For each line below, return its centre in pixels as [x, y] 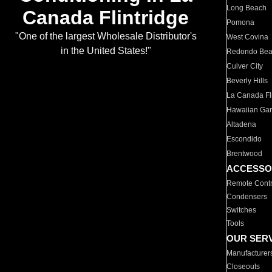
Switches [242, 210]
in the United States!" [106, 51]
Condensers [247, 197]
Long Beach [247, 8]
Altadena [242, 124]
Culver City [245, 66]
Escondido [244, 139]
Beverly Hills [247, 81]
